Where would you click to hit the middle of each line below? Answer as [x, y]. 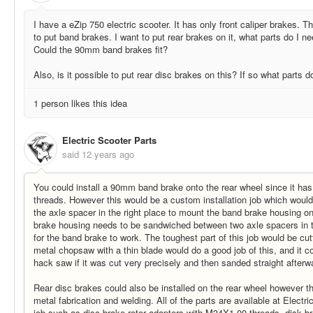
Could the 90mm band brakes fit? [101, 49]
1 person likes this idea [80, 103]
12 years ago [108, 154]
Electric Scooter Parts [109, 140]
